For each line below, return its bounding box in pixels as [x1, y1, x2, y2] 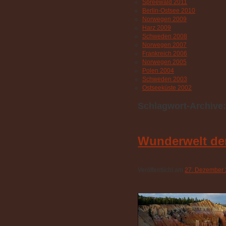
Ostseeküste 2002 [142, 84, 192, 92]
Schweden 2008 [142, 33, 187, 40]
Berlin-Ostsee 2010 [142, 7, 195, 15]
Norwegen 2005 [142, 59, 187, 66]
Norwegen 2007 [142, 41, 187, 49]
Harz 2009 [142, 24, 171, 32]
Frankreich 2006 [142, 50, 187, 58]
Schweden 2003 [142, 76, 187, 83]
